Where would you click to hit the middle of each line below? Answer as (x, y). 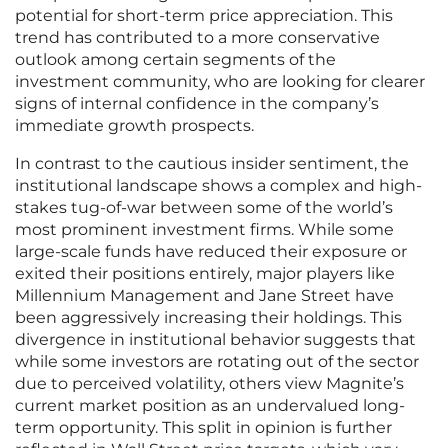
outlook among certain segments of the (175, 60)
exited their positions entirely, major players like (205, 274)
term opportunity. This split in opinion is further (203, 428)
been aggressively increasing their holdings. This (208, 318)
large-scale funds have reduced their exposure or (211, 252)
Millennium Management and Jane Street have (204, 296)
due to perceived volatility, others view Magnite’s (209, 384)
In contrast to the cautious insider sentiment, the (212, 164)
